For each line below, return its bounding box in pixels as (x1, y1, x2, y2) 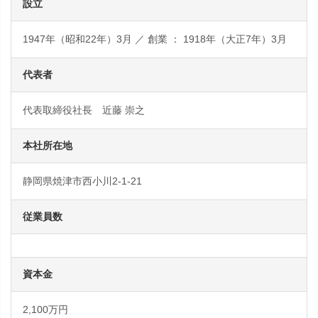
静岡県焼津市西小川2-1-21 (23, 175, 142, 187)
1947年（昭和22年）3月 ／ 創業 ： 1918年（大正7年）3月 (23, 33, 287, 45)
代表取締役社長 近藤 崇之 (23, 104, 145, 116)
